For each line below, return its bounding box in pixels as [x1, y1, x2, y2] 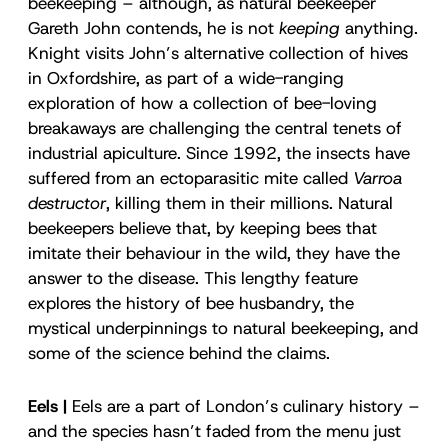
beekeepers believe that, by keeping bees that [28, 216, 377, 239]
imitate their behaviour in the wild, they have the [28, 241, 400, 264]
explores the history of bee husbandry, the [28, 291, 354, 314]
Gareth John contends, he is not [28, 16, 279, 39]
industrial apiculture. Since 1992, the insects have [28, 141, 410, 164]
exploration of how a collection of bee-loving [28, 91, 377, 114]
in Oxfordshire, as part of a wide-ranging [28, 66, 344, 89]
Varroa [353, 166, 402, 189]
